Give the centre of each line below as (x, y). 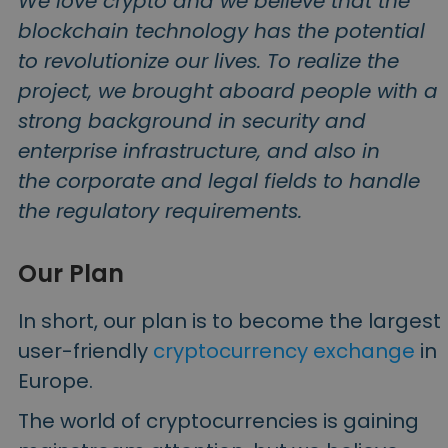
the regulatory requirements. (160, 210)
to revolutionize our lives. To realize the (208, 60)
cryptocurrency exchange (284, 350)
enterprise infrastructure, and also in (199, 150)
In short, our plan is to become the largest (229, 320)
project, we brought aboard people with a (228, 90)
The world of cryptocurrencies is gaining (218, 420)
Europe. (55, 380)
